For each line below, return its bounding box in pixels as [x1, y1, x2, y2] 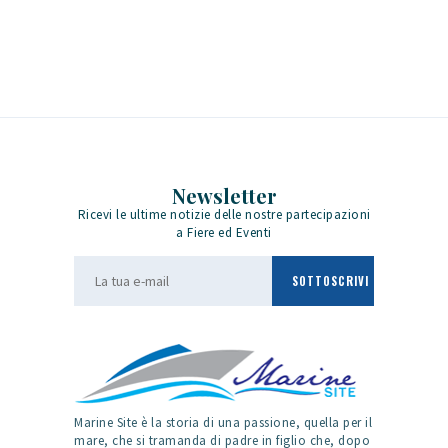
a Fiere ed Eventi [176, 224, 272, 242]
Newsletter [171, 181, 277, 209]
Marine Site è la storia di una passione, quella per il [74, 413, 372, 431]
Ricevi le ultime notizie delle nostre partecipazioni [77, 206, 371, 224]
